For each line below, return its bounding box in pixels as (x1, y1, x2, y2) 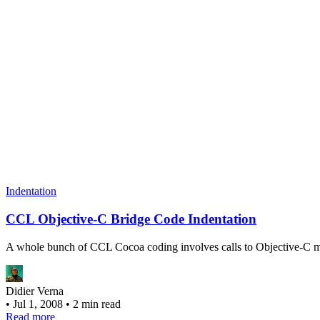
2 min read (73, 297, 121, 310)
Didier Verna (6, 284, 64, 297)
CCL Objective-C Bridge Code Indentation (6, 211, 256, 226)
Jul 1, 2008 (13, 297, 66, 310)
